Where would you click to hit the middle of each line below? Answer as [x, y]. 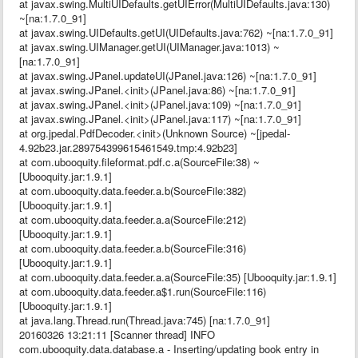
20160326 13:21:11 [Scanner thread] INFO [117, 334]
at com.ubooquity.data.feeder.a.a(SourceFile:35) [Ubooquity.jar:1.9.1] [178, 276]
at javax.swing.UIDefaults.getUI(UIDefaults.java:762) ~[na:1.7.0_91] [176, 32]
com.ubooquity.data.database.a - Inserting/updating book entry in [169, 348]
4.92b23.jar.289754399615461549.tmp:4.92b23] [128, 147]
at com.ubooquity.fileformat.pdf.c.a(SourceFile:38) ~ [139, 161]
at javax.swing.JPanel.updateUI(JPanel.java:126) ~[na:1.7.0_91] [168, 75]
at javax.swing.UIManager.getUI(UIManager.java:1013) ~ [149, 46]
